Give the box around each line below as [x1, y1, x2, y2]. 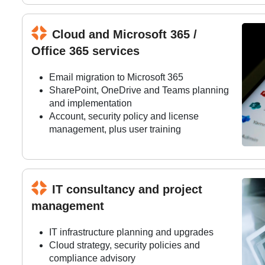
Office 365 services [31, 44, 140, 58]
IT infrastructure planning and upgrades [49, 227, 214, 238]
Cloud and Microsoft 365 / [52, 28, 197, 41]
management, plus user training [49, 124, 181, 135]
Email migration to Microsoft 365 [49, 72, 183, 83]
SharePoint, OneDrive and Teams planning [49, 85, 229, 96]
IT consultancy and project [52, 183, 202, 196]
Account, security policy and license [49, 111, 199, 122]
